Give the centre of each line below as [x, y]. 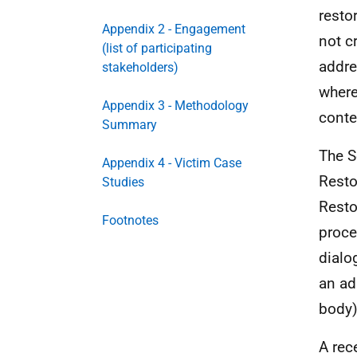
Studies [123, 182]
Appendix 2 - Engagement [174, 29]
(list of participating [157, 48]
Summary [129, 125]
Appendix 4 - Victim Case [172, 163]
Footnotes [130, 220]
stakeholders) [140, 67]
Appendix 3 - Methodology [175, 106]
